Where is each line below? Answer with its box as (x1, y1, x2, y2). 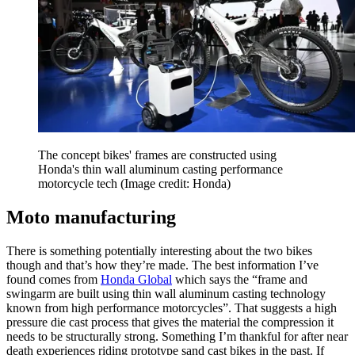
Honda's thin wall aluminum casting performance (38, 162, 283, 176)
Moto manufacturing (6, 206, 181, 227)
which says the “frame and (172, 272, 307, 286)
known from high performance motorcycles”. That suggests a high (6, 300, 337, 315)
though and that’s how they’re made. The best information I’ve (6, 258, 319, 272)
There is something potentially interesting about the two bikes (6, 243, 312, 258)
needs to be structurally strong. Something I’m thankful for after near (6, 329, 348, 343)
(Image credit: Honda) (120, 176, 231, 190)
